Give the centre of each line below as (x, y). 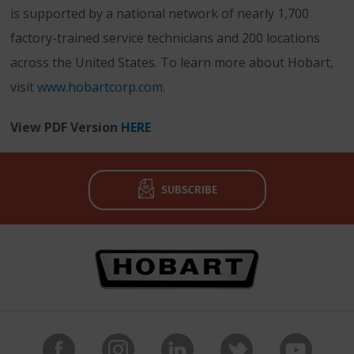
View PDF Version (66, 127)
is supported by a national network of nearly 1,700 (160, 13)
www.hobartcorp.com (100, 87)
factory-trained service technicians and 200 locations (165, 38)
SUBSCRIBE (189, 190)
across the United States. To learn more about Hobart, (172, 62)
